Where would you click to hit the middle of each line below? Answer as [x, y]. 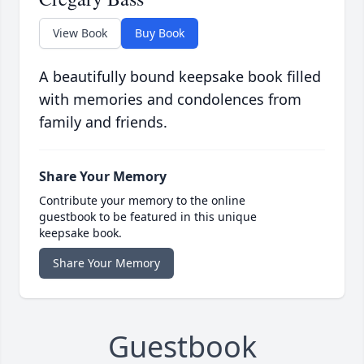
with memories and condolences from [170, 100]
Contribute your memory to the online [142, 201]
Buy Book [160, 33]
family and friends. [103, 122]
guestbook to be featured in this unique [148, 217]
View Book [80, 33]
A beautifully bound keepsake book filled [180, 77]
